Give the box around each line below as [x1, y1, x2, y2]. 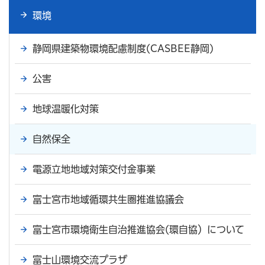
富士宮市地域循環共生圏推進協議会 [33, 195, 184, 205]
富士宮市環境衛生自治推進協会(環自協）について [33, 225, 244, 235]
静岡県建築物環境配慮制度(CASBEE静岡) [33, 44, 214, 54]
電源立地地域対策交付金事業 [33, 164, 156, 174]
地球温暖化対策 [33, 104, 99, 114]
